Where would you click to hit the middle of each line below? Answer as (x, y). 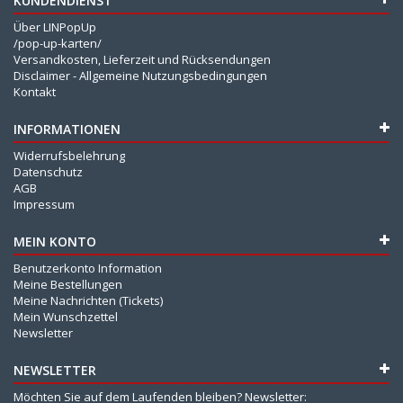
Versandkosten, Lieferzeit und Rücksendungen (142, 59)
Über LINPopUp (55, 27)
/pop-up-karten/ (58, 43)
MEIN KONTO (55, 241)
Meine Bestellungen (68, 284)
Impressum (44, 204)
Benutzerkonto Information (88, 268)
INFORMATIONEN (67, 129)
